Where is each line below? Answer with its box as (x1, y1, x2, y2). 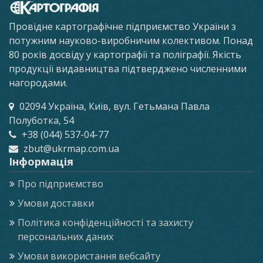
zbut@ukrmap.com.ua (21, 142, 119, 155)
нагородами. (9, 76, 68, 89)
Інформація (9, 154, 73, 168)
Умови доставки (18, 197, 94, 210)
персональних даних (18, 230, 113, 243)
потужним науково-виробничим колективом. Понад (9, 34, 253, 47)
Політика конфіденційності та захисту (18, 216, 193, 229)
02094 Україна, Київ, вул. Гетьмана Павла (17, 100, 210, 113)
